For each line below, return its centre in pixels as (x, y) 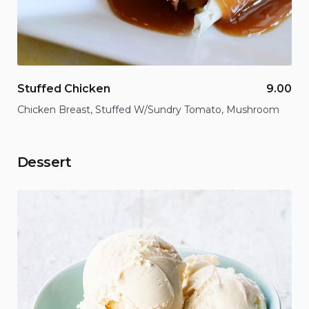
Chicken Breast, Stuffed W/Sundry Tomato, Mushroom (148, 109)
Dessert (44, 162)
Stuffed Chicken (64, 88)
